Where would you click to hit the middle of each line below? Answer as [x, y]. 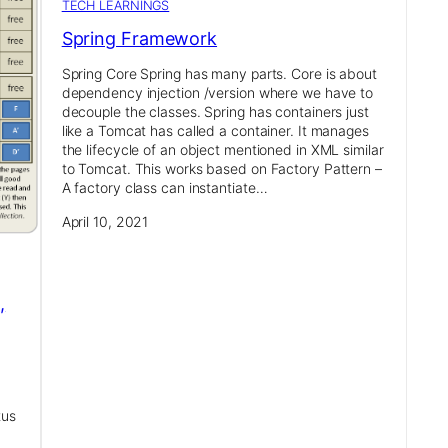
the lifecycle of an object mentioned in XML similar [222, 150]
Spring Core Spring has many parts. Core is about [219, 74]
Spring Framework [139, 39]
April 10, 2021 [105, 222]
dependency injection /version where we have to [217, 93]
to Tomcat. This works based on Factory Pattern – [221, 169]
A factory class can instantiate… [164, 188]
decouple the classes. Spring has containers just [215, 112]
